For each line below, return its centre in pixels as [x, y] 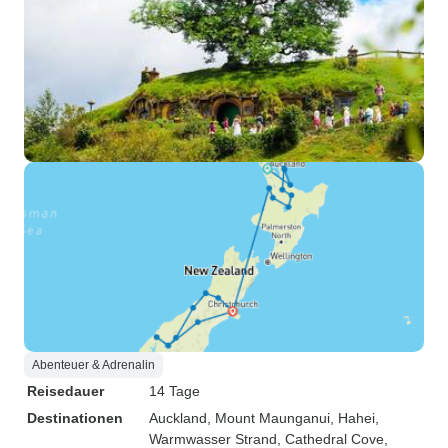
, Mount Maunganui [268, 418]
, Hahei [352, 418]
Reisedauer [65, 391]
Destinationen [75, 418]
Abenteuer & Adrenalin [93, 365]
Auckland [178, 418]
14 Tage [174, 391]
